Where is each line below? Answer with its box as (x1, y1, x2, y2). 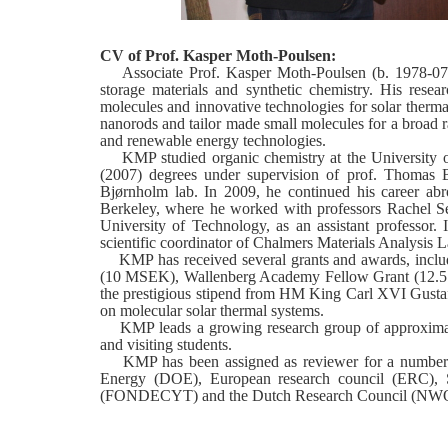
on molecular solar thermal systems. (100, 302, 324, 320)
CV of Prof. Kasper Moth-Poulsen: (100, 47, 336, 65)
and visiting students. (100, 336, 232, 354)
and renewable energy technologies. (100, 132, 326, 150)
